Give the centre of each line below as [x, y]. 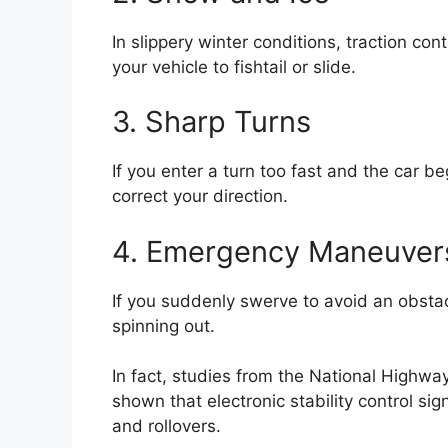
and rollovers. [166, 426]
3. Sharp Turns [211, 122]
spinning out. [163, 325]
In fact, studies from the [210, 376]
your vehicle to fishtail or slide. [234, 66]
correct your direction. [200, 196]
